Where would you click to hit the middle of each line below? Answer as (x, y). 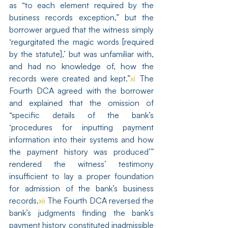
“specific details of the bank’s (81, 115)
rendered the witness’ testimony (81, 164)
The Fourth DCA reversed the (99, 201)
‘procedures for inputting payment (81, 127)
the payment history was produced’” (81, 152)
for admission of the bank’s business (81, 188)
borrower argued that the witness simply (81, 30)
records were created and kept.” (70, 78)
